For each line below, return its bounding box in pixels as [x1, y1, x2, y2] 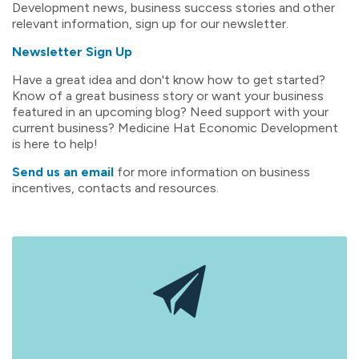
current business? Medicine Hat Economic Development [12, 119, 338, 135]
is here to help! [12, 135, 98, 151]
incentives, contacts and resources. [12, 179, 219, 196]
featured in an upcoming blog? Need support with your [12, 103, 329, 119]
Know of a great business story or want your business [12, 87, 324, 103]
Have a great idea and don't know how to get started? [12, 71, 325, 87]
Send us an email [12, 163, 114, 179]
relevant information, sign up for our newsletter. [12, 15, 292, 31]
